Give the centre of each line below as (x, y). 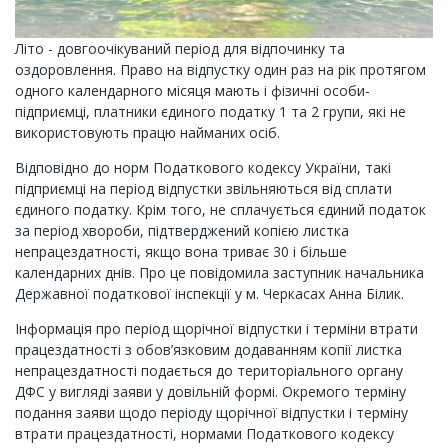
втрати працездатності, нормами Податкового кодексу (204, 433)
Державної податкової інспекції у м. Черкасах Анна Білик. (209, 293)
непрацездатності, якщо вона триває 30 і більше (181, 251)
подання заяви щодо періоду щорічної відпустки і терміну (211, 412)
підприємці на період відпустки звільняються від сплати (203, 188)
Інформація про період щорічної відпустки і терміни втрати (216, 328)
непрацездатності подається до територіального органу (209, 370)
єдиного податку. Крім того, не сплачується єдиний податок (220, 209)
